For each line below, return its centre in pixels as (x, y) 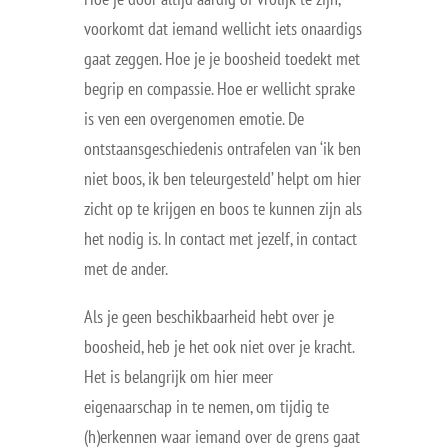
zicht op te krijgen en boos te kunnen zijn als (223, 208)
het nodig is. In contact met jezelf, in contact (220, 238)
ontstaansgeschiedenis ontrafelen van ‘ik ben (222, 148)
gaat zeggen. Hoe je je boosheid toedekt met (222, 58)
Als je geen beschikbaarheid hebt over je (209, 316)
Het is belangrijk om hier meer (178, 376)
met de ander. (126, 268)
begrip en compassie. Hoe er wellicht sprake (219, 88)
